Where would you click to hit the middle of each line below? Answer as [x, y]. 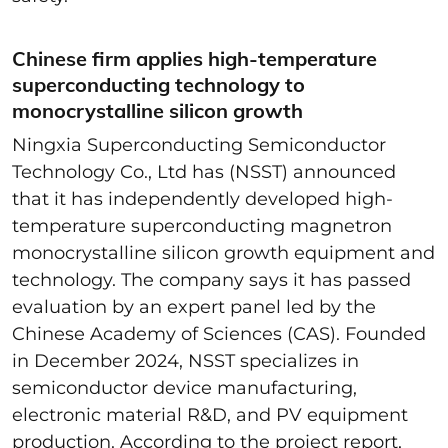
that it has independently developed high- [202, 199]
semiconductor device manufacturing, [184, 388]
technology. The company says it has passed [211, 280]
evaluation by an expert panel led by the [194, 307]
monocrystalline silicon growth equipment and [223, 253]
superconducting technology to [158, 85]
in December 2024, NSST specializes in [185, 361]
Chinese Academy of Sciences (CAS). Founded [219, 334]
